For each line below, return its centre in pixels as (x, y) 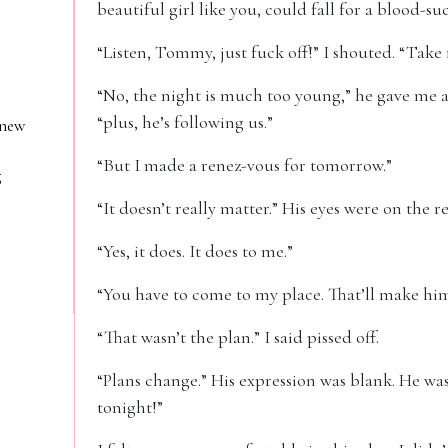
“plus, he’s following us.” (185, 122)
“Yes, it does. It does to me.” (195, 251)
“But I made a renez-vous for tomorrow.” (244, 165)
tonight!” (130, 407)
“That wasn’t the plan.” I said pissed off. (238, 337)
